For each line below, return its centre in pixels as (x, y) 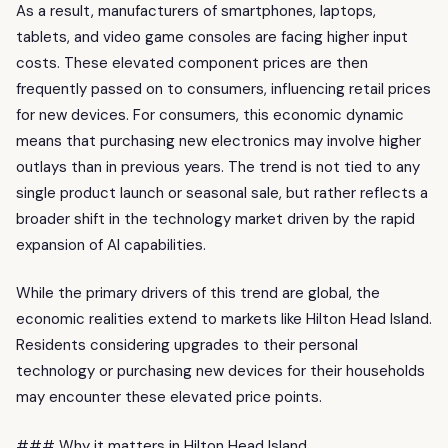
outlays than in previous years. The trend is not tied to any (218, 166)
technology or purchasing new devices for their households (220, 371)
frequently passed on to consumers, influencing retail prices (223, 88)
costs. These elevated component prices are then (192, 62)
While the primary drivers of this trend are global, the (198, 293)
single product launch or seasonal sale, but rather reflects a (222, 192)
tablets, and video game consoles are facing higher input (212, 36)
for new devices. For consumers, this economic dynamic (210, 114)
